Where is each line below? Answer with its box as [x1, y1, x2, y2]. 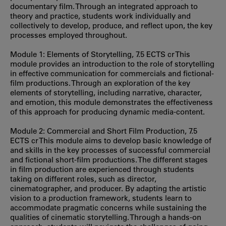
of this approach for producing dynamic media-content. [10, 106, 205, 117]
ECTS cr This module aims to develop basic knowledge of [10, 135, 211, 145]
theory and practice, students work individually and [10, 11, 191, 21]
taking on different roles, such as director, [10, 174, 156, 184]
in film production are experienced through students [10, 164, 194, 174]
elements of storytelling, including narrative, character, [10, 87, 202, 97]
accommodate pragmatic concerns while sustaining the [10, 202, 206, 212]
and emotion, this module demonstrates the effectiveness [10, 97, 213, 107]
